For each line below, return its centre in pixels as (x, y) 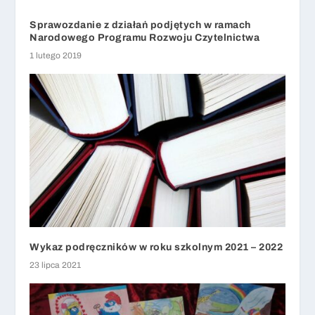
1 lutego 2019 (56, 55)
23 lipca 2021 (56, 265)
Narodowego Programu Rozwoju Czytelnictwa (145, 37)
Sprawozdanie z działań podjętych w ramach (140, 25)
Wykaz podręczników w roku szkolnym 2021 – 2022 (156, 247)
